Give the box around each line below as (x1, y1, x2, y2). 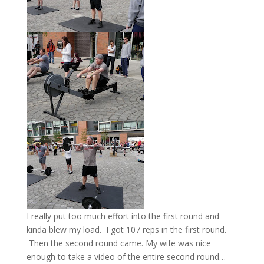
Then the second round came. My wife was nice (26, 237, 211, 249)
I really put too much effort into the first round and (26, 210, 219, 222)
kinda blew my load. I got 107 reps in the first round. (26, 224, 226, 235)
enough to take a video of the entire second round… (26, 251, 226, 262)
